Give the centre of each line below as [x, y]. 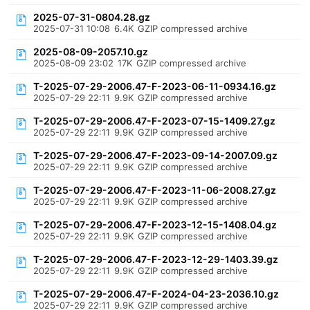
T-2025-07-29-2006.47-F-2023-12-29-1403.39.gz [156, 259]
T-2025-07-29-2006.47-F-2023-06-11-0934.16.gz [155, 86]
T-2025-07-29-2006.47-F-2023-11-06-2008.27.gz [155, 190]
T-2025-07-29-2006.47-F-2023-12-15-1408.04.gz [155, 225]
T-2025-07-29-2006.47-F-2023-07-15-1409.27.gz [155, 121]
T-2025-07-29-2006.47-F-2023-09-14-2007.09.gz [156, 155]
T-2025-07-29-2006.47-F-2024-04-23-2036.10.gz [156, 294]
